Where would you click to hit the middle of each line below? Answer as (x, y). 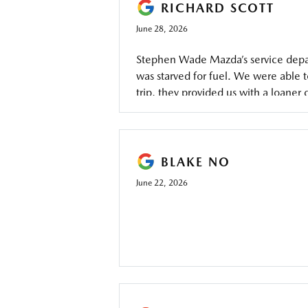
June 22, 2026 (162, 183)
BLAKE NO (195, 162)
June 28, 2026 (162, 29)
